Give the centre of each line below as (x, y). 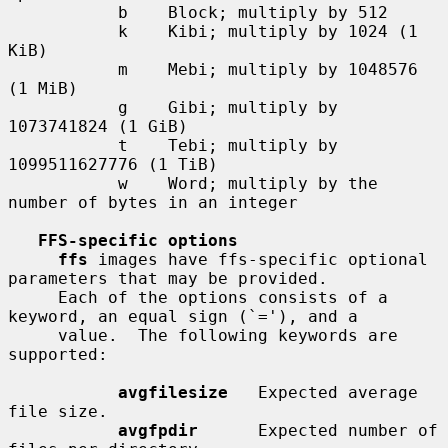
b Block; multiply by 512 (63, 12)
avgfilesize (173, 392)
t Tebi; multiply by (63, 145)
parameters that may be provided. (168, 278)
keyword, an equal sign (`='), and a (183, 316)
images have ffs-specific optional (258, 259)
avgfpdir (158, 430)
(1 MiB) (43, 88)
